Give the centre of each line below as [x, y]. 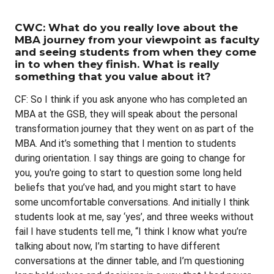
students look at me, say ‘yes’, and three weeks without [134, 217]
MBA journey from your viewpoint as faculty [137, 39]
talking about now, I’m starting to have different [117, 246]
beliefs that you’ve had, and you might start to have [125, 187]
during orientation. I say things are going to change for [130, 158]
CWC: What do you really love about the [126, 27]
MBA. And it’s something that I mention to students [125, 143]
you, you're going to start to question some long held [128, 172]
